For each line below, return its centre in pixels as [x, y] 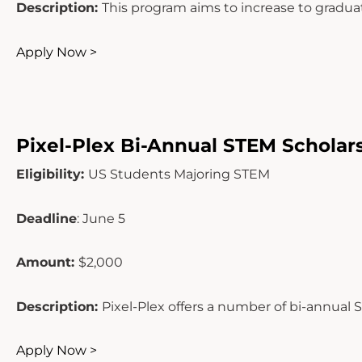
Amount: [47, 263]
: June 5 [101, 218]
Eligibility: [52, 174]
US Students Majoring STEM [179, 174]
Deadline [46, 218]
